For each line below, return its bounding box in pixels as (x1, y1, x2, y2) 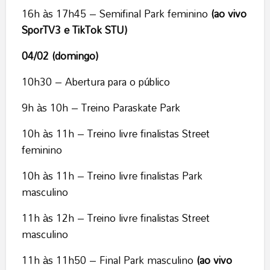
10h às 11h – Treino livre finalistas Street (21, 124, 210, 144)
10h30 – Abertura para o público (21, 72, 170, 92)
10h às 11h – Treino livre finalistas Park (21, 166, 202, 186)
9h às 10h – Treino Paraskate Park (21, 98, 180, 118)
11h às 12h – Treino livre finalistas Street (21, 208, 210, 228)
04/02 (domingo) (21, 46, 98, 66)
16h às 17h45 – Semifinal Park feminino (21, 4, 211, 24)
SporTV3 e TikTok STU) (21, 20, 127, 40)
